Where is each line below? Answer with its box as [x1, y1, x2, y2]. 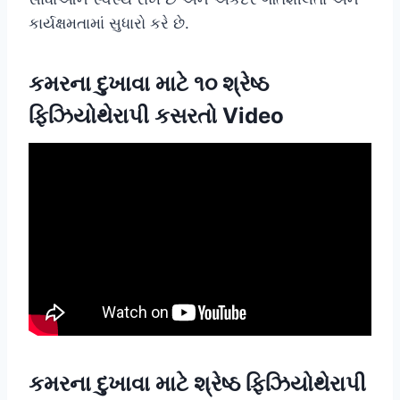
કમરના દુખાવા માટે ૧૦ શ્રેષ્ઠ [29, 70, 269, 96]
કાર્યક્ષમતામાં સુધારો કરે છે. [29, 13, 189, 32]
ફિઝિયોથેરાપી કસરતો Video [29, 102, 284, 129]
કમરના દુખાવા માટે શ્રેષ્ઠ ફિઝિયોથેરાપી [29, 370, 366, 396]
